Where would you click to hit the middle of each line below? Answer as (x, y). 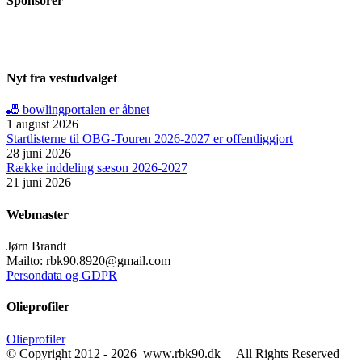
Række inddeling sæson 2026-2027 (97, 168)
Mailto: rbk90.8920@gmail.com (88, 261)
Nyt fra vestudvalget (62, 78)
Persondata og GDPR (62, 275)
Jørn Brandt (36, 246)
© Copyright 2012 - (59, 353)
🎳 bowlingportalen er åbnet (78, 110)
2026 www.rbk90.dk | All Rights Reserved (225, 353)
